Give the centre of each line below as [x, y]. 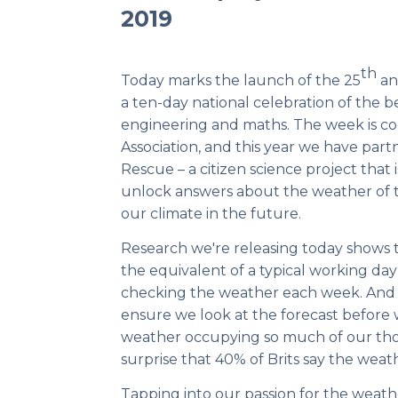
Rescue [147, 169]
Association [159, 147]
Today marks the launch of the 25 [241, 80]
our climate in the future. [211, 214]
